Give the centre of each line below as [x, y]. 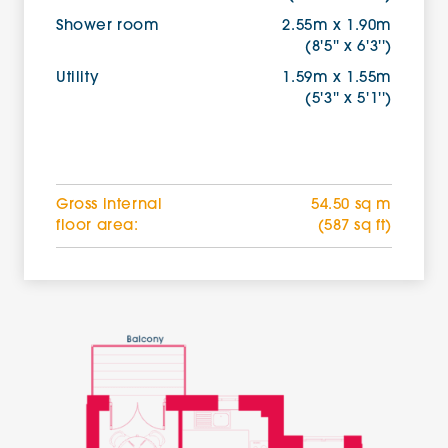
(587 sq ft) [355, 226]
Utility [78, 78]
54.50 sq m [352, 205]
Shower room [108, 26]
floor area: [97, 226]
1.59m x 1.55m [337, 78]
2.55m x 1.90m [337, 26]
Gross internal [109, 205]
